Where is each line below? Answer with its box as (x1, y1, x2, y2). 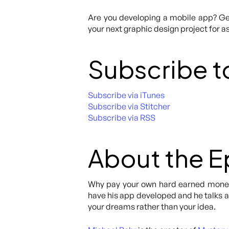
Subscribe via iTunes (88, 90, 165, 100)
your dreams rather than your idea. (88, 201, 216, 212)
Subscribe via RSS (88, 112, 155, 123)
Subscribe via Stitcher (88, 101, 170, 111)
